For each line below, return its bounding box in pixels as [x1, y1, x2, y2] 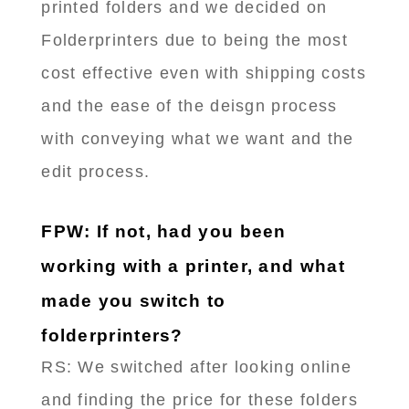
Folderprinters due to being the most [41, 31, 349, 50]
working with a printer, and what [41, 257, 345, 277]
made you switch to [41, 291, 226, 311]
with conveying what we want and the [41, 130, 354, 149]
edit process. [41, 163, 151, 182]
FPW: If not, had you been [41, 222, 287, 242]
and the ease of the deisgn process [41, 97, 338, 116]
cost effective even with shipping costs [41, 64, 366, 83]
